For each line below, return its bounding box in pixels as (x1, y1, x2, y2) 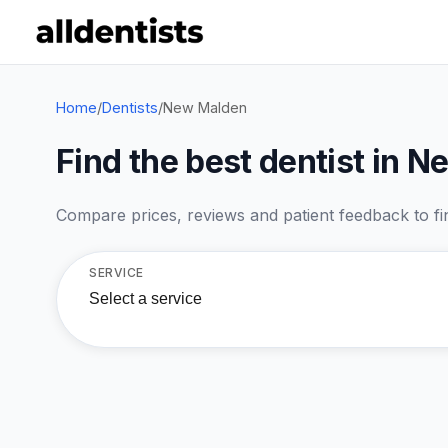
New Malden (163, 99, 247, 116)
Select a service (89, 290, 202, 308)
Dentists (102, 99, 158, 116)
